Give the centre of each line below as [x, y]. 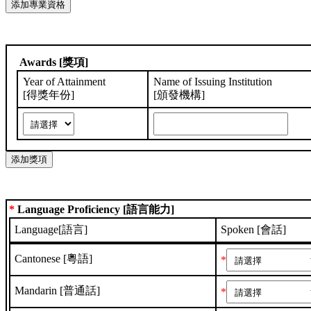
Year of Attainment [64, 82]
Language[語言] [51, 230]
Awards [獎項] [53, 62]
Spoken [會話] [254, 230]
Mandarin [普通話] [58, 291]
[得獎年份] [48, 95]
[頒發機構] [179, 95]
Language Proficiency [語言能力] [94, 210]
